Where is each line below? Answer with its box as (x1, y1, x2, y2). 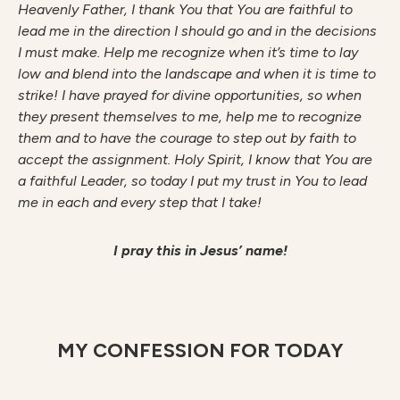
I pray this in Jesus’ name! (112, 242, 287, 259)
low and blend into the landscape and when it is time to (18, 65, 376, 82)
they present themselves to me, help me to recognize (18, 108, 362, 125)
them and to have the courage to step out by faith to (18, 129, 356, 146)
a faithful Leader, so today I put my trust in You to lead (18, 172, 367, 189)
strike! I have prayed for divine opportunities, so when (18, 87, 362, 104)
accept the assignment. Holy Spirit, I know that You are (18, 151, 372, 168)
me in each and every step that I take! (18, 194, 262, 211)
